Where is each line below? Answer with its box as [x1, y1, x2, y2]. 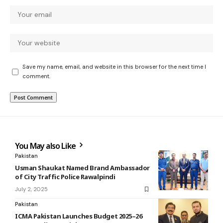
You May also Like [15, 140, 78, 151]
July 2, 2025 [15, 186, 48, 193]
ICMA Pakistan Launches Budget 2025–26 [15, 212, 142, 221]
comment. [22, 73, 50, 80]
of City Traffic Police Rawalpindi [15, 172, 115, 181]
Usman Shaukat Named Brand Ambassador [15, 163, 150, 172]
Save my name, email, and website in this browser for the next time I [22, 63, 206, 70]
